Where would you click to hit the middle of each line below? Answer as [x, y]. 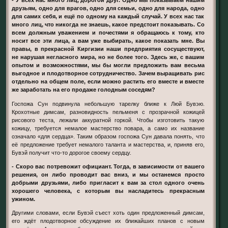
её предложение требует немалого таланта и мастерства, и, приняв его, [108, 144]
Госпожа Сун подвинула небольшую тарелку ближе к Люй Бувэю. [108, 104]
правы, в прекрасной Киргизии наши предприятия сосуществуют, [108, 49]
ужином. [24, 199]
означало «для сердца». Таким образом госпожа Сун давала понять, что [108, 136]
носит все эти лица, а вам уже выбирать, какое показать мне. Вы [108, 41]
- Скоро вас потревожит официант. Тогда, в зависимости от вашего [108, 166]
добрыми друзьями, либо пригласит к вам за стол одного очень [108, 182]
